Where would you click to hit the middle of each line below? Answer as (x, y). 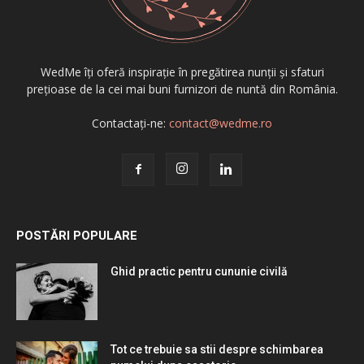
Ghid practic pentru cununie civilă (199, 271)
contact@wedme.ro (221, 123)
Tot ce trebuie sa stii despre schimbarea (217, 349)
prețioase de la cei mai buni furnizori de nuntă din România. (182, 89)
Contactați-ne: (130, 123)
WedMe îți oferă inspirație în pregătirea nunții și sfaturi (182, 71)
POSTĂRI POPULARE (77, 235)
